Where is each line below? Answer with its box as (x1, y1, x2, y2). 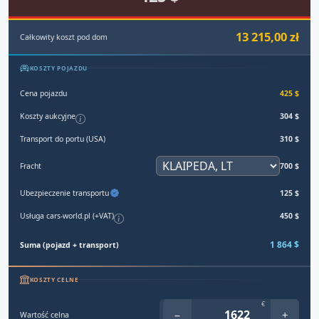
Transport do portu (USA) (20, 133, 105, 144)
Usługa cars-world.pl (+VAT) (20, 210, 114, 221)
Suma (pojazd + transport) (20, 239, 119, 250)
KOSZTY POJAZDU (29, 64, 88, 73)
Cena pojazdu (20, 88, 67, 98)
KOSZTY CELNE (29, 276, 79, 284)
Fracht (20, 160, 41, 171)
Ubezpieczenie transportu (20, 187, 109, 198)
